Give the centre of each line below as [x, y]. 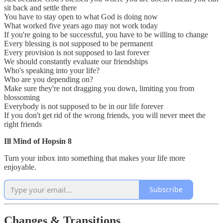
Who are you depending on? [49, 79]
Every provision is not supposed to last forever [77, 52]
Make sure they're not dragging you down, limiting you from [99, 88]
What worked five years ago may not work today [81, 25]
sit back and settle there [40, 7]
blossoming [22, 97]
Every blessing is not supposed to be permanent [78, 43]
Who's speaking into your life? [52, 70]
